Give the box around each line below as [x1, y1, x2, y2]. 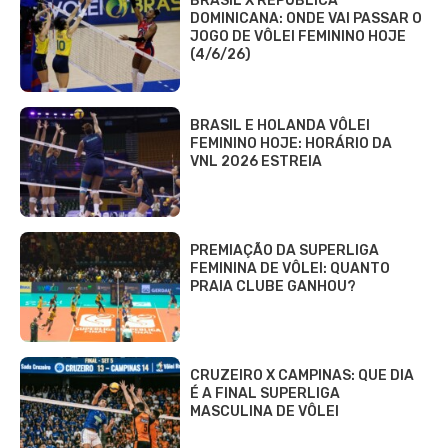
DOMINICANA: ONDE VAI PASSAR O [190, 9, 422, 27]
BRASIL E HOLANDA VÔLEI [190, 116, 370, 134]
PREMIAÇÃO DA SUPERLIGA [190, 241, 379, 259]
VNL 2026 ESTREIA [190, 152, 322, 170]
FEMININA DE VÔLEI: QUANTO [190, 259, 390, 277]
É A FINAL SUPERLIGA [190, 384, 340, 402]
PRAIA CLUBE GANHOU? [190, 277, 356, 295]
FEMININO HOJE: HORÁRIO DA [190, 134, 392, 152]
